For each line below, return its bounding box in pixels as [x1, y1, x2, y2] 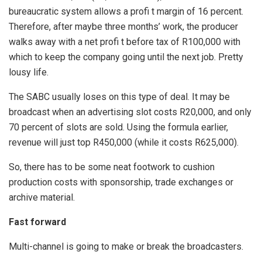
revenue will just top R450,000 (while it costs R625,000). [9, 136, 239, 148]
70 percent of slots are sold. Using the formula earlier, [9, 121, 228, 133]
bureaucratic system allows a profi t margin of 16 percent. [9, 5, 243, 17]
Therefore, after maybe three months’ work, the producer [9, 20, 238, 32]
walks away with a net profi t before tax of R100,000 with [9, 36, 240, 47]
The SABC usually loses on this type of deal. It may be [9, 91, 230, 102]
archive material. [9, 191, 75, 203]
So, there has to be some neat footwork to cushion [9, 161, 215, 173]
